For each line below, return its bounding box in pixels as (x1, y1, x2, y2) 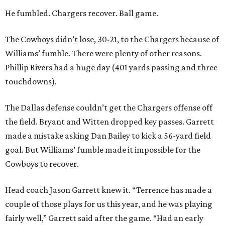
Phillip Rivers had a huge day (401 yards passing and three (5, 62, 217, 73)
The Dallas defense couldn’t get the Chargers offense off (5, 102, 212, 113)
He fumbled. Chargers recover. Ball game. (5, 8, 158, 19)
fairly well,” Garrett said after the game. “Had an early (5, 213, 203, 223)
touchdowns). (5, 76, 57, 87)
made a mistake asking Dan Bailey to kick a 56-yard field (5, 131, 211, 141)
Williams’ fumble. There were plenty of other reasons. (5, 48, 202, 59)
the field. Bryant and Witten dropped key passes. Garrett (5, 117, 214, 127)
